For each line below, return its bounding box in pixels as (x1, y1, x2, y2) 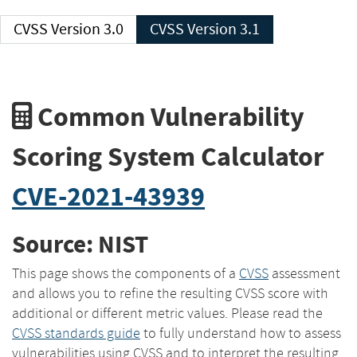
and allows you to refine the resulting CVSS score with (12, 284, 328, 302)
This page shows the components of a (12, 264, 239, 282)
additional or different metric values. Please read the (12, 304, 323, 322)
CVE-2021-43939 (12, 178, 205, 214)
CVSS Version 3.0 (51, 19, 124, 39)
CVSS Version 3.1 (187, 19, 260, 39)
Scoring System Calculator (12, 138, 324, 175)
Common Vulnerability (32, 98, 304, 135)
